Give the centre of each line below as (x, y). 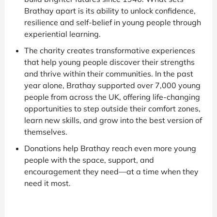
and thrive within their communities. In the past (109, 73)
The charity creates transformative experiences (110, 50)
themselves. (46, 132)
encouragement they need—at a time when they (111, 171)
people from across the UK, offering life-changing (112, 97)
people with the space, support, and (89, 160)
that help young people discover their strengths (109, 62)
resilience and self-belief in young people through (113, 22)
